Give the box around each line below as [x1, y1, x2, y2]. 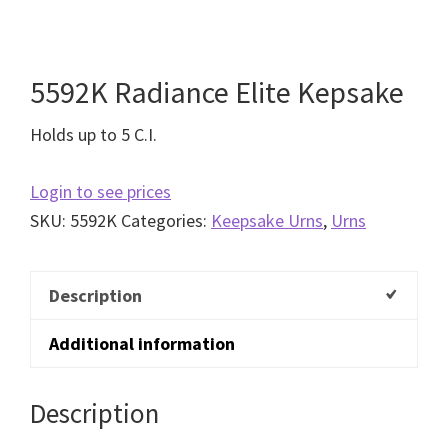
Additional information [49, 331, 235, 355]
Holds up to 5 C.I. [30, 122, 157, 146]
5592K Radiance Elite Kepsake [30, 72, 404, 111]
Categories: [121, 208, 211, 232]
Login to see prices [30, 179, 171, 203]
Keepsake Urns [211, 208, 323, 232]
